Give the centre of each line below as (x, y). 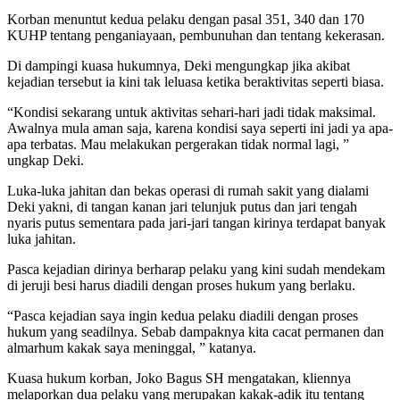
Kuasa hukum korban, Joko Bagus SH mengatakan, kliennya (179, 378)
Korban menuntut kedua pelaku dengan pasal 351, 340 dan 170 (186, 19)
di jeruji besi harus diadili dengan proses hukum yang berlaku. (181, 285)
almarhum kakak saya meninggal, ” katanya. (132, 347)
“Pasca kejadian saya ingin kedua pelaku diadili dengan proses (183, 315)
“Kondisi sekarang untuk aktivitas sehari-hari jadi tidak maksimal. (192, 112)
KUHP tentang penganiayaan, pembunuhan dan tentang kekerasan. (196, 35)
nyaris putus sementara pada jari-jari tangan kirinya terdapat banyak (196, 222)
